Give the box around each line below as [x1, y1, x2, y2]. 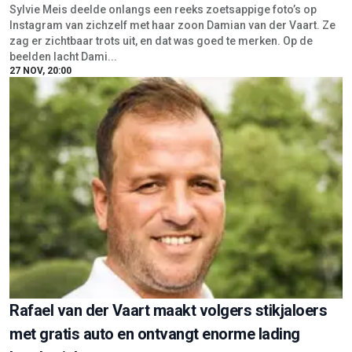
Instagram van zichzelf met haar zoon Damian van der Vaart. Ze [9, 19, 335, 32]
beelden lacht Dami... [9, 50, 117, 64]
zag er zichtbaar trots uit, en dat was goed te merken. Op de [9, 35, 313, 48]
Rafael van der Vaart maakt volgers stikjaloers [9, 301, 327, 321]
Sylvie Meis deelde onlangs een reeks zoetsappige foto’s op [9, 3, 317, 16]
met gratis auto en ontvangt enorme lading [9, 324, 300, 344]
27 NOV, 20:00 [9, 65, 71, 77]
